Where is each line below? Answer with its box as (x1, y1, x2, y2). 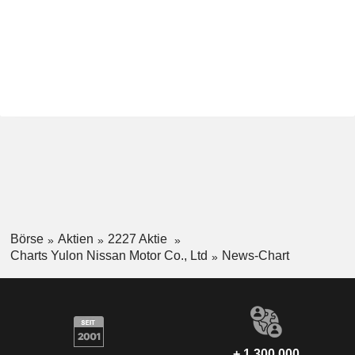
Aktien (57, 232, 94, 246)
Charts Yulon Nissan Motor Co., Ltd (10, 248, 208, 262)
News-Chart (221, 248, 289, 262)
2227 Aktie (107, 232, 170, 246)
